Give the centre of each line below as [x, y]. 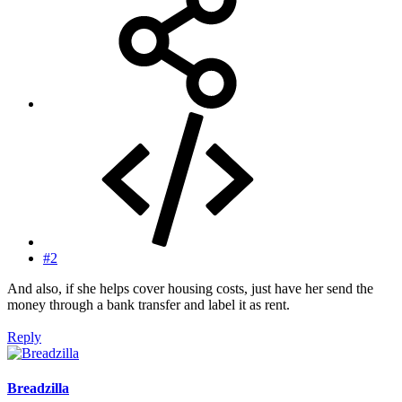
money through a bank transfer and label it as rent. [149, 304]
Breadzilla [38, 388]
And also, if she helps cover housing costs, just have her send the [190, 288]
